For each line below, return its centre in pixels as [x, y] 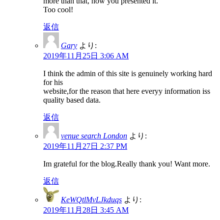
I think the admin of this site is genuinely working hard [128, 73]
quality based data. [72, 100]
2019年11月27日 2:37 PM [85, 146]
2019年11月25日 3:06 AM [86, 55]
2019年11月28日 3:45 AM [86, 210]
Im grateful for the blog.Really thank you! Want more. [127, 164]
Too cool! [58, 9]
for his [53, 82]
